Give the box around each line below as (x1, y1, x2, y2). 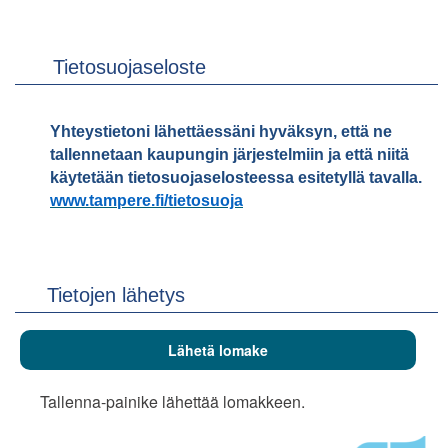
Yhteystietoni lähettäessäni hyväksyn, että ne (50, 123, 392, 140)
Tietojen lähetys (47, 284, 185, 306)
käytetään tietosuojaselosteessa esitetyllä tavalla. (50, 169, 422, 186)
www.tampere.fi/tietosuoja (50, 192, 243, 209)
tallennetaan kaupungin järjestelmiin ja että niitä (50, 146, 409, 163)
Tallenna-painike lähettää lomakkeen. (40, 390, 305, 413)
